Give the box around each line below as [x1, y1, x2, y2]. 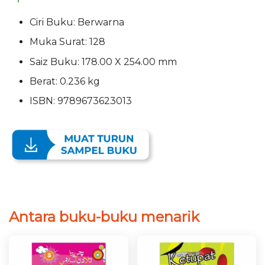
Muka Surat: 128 [30, 36, 108, 48]
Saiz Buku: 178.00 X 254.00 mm [30, 56, 179, 67]
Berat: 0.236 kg [30, 75, 102, 87]
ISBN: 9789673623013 [30, 95, 132, 107]
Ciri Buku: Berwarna [30, 16, 124, 28]
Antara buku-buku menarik [9, 208, 199, 226]
